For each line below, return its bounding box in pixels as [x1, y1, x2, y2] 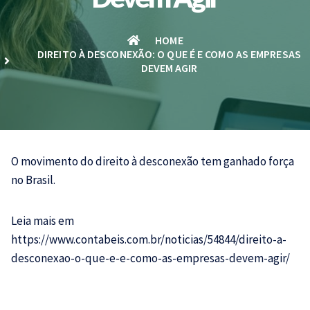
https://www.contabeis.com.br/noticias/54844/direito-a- [11, 232, 286, 247]
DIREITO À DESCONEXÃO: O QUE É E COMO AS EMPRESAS [37, 47, 301, 61]
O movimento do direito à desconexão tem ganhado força [11, 154, 294, 169]
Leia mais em [11, 213, 74, 228]
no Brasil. [11, 172, 55, 188]
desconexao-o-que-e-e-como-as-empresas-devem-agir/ [11, 250, 290, 266]
